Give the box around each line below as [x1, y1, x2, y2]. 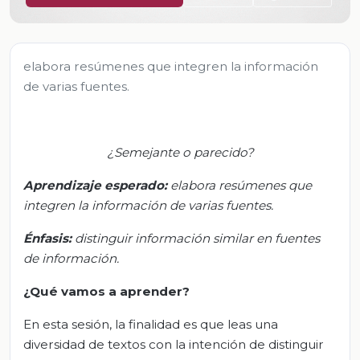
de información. [23, 250, 119, 266]
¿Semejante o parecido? [106, 144, 254, 160]
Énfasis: [23, 230, 72, 246]
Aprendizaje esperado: [23, 177, 167, 193]
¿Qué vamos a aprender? [23, 283, 190, 299]
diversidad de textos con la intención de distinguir [23, 336, 324, 352]
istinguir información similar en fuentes [83, 230, 320, 246]
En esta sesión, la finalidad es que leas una [23, 316, 278, 332]
